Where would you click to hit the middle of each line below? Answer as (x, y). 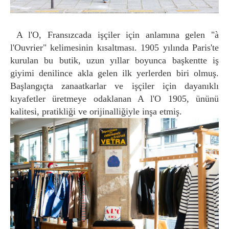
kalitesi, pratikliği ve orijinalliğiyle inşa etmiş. (96, 111)
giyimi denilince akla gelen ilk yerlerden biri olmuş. (114, 73)
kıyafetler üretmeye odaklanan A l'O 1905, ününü (114, 99)
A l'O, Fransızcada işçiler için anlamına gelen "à (16, 35)
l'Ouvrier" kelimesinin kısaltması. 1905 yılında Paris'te (114, 48)
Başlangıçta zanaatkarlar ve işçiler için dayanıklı (114, 86)
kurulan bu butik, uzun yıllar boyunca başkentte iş (114, 60)
